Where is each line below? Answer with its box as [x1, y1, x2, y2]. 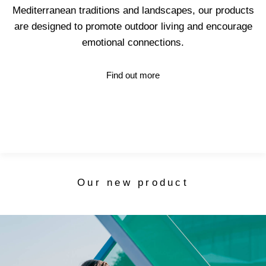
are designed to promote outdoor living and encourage [14, 21, 252, 32]
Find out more [106, 70, 160, 80]
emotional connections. [82, 37, 184, 48]
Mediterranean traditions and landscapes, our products [12, 5, 254, 16]
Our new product [77, 177, 189, 188]
